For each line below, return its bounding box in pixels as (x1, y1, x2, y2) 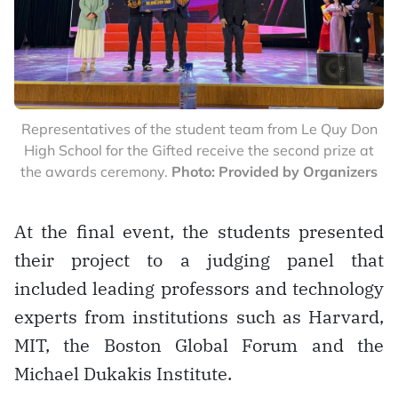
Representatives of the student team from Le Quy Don (20, 119, 378, 138)
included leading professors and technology (14, 275, 384, 300)
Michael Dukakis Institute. (14, 361, 232, 386)
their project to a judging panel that (14, 247, 384, 272)
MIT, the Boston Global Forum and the (14, 332, 384, 357)
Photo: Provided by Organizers (171, 162, 378, 180)
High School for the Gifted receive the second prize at (24, 140, 374, 159)
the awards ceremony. (20, 162, 171, 180)
